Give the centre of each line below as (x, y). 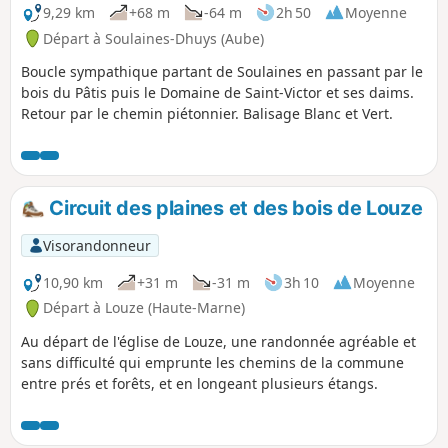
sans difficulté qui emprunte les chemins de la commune (212, 363)
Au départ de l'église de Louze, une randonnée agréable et (218, 342)
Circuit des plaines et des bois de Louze (233, 208)
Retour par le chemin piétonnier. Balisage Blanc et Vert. (207, 114)
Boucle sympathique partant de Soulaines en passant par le (222, 72)
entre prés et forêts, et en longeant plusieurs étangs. (199, 384)
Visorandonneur (96, 245)
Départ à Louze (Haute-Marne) (144, 308)
